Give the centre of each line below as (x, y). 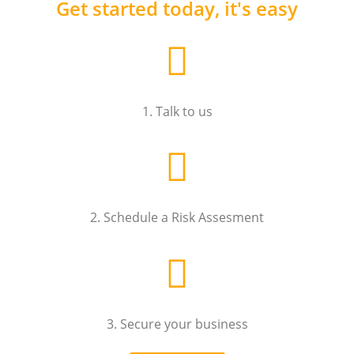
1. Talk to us (177, 111)
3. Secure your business (177, 324)
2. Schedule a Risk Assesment (177, 218)
